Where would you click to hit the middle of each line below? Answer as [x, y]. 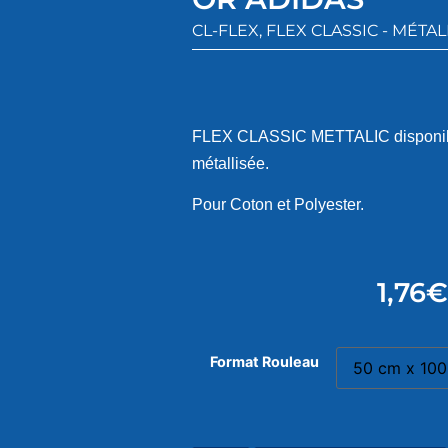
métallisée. [230, 163]
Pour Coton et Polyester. [278, 205]
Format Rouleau [264, 362]
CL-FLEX [225, 30]
